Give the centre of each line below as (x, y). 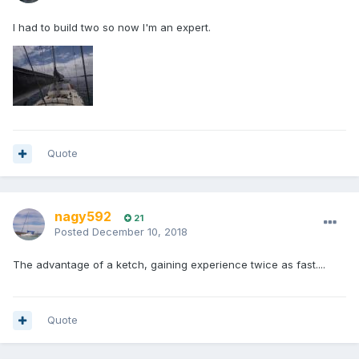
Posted (73, 232)
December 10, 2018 (140, 232)
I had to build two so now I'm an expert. (112, 28)
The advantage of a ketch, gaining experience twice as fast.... (169, 265)
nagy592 (83, 217)
